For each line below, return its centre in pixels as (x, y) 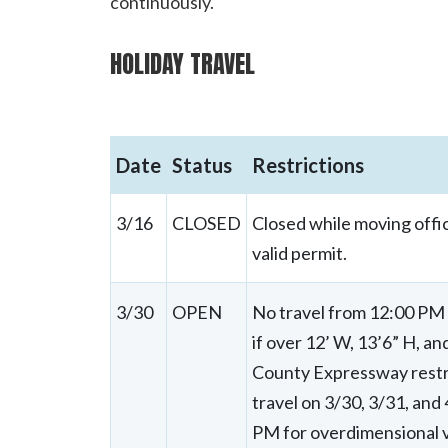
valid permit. (299, 252)
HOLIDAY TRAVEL (182, 63)
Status (201, 164)
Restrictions (307, 164)
